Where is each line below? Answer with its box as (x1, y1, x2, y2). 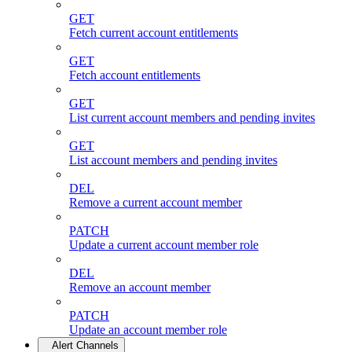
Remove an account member (69, 280, 211, 294)
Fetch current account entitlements (69, 25, 238, 39)
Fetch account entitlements (69, 68, 200, 82)
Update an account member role (69, 322, 227, 336)
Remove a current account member (69, 195, 242, 209)
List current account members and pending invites (69, 110, 315, 124)
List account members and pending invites (69, 152, 277, 167)
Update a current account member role (69, 237, 258, 251)
